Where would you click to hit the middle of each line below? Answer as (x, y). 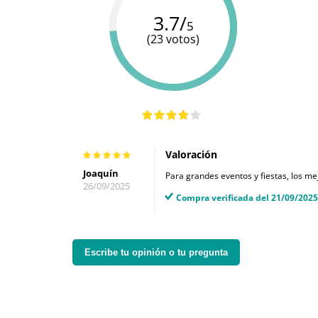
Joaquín (101, 173)
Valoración (191, 155)
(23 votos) (173, 39)
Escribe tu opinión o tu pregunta (156, 253)
